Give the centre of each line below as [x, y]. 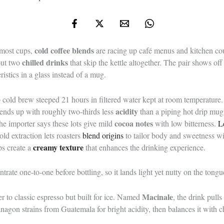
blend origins [103, 135]
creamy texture [58, 147]
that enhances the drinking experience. [144, 147]
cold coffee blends [64, 50]
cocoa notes [134, 123]
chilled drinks [45, 62]
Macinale [157, 196]
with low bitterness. [185, 123]
